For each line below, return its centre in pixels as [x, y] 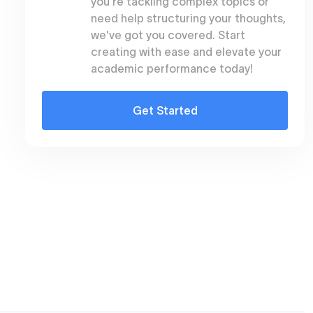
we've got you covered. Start [168, 35]
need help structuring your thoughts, [188, 18]
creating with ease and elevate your [186, 52]
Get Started [165, 110]
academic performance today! [172, 68]
